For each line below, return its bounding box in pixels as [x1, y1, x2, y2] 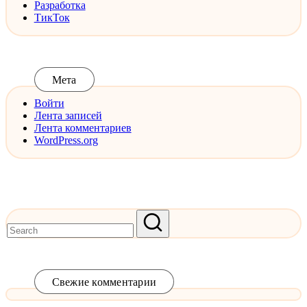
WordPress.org [34, 134, 98, 147]
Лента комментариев [34, 122, 132, 134]
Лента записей [34, 110, 102, 122]
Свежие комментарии [51, 275, 157, 288]
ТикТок [34, 12, 70, 24]
